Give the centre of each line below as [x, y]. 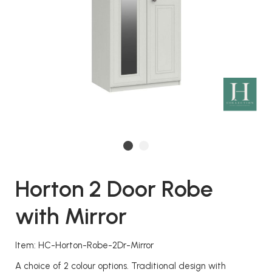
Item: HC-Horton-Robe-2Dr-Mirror [84, 245]
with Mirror [71, 216]
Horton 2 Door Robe [114, 189]
